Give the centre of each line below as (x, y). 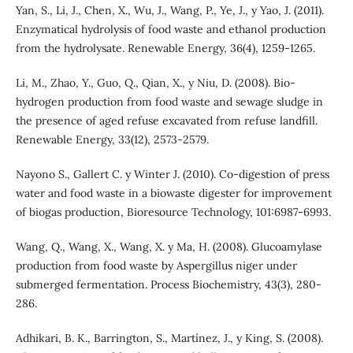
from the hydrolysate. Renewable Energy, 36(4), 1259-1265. (165, 48)
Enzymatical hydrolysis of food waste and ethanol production (171, 30)
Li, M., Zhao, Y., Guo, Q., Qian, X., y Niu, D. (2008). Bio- (155, 83)
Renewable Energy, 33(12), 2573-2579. (112, 140)
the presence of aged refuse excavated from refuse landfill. (166, 121)
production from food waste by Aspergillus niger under (156, 266)
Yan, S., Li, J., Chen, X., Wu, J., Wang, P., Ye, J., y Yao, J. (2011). (169, 11)
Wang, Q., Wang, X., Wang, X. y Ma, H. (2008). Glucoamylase (169, 247)
